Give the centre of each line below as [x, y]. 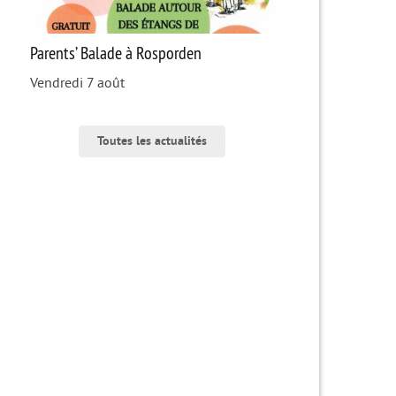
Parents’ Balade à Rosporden [115, 53]
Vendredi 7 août [77, 84]
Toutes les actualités [152, 141]
